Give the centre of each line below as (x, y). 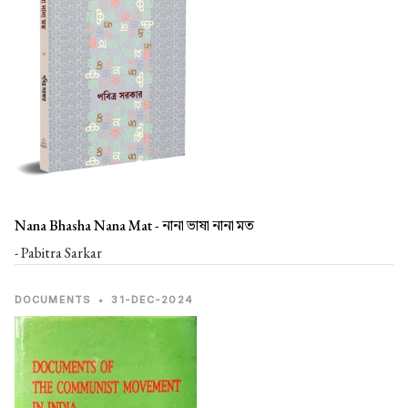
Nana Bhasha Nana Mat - (88, 225)
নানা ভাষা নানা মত (208, 225)
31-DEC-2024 (152, 299)
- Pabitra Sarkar (58, 252)
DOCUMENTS (53, 299)
